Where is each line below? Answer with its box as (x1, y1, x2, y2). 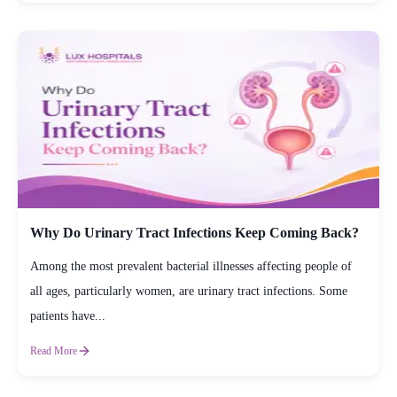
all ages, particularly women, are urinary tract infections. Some (30, 284, 347, 298)
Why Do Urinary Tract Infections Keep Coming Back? (30, 224, 359, 240)
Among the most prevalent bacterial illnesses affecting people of (30, 259, 352, 273)
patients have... (30, 308, 105, 323)
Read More (30, 344, 77, 357)
